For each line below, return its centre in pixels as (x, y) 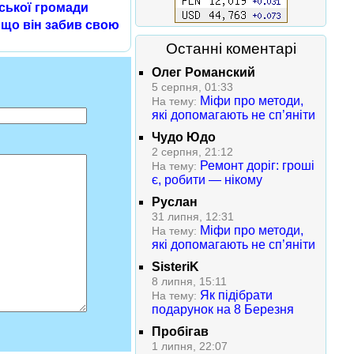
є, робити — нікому (207, 180)
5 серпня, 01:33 (192, 87)
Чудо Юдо (184, 137)
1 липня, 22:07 (190, 346)
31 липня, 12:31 (193, 217)
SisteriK (175, 267)
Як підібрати (236, 295)
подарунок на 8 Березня (223, 309)
